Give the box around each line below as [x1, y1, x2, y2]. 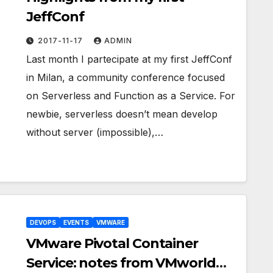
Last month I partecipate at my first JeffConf [26, 52, 233, 65]
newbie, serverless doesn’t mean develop [26, 107, 218, 120]
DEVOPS [30, 218, 57, 226]
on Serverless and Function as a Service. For [26, 89, 236, 102]
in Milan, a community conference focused [26, 71, 225, 83]
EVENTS [63, 218, 90, 226]
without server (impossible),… [26, 126, 164, 138]
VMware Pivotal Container [26, 235, 198, 252]
